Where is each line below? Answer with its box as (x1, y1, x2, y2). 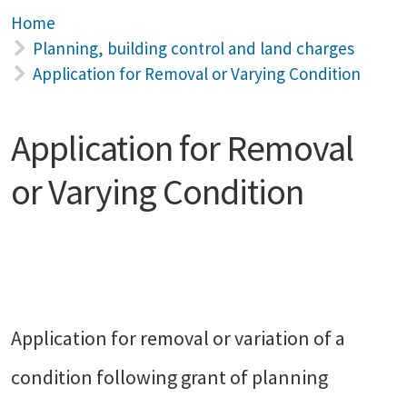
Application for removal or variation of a (11, 325, 345, 351)
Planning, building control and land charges (33, 37, 354, 59)
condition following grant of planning (11, 364, 328, 390)
